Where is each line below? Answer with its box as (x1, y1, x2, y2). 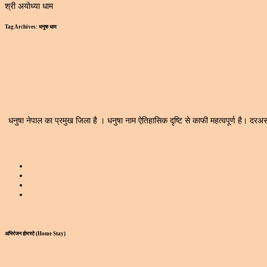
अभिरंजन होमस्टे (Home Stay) (5, 230, 66, 237)
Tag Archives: (5, 24, 39, 30)
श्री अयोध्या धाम (5, 1, 53, 11)
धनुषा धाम (39, 24, 57, 30)
